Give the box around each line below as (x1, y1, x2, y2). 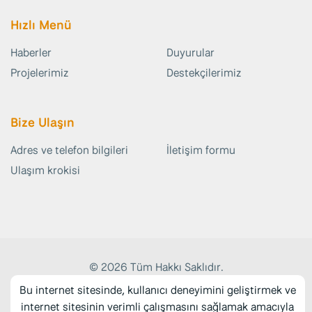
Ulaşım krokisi (10, 163, 80, 178)
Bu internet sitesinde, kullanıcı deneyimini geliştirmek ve (19, 283, 296, 297)
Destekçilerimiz (166, 65, 241, 80)
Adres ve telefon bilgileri (10, 143, 128, 157)
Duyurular (166, 45, 214, 60)
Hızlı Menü (10, 16, 72, 33)
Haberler (10, 45, 52, 60)
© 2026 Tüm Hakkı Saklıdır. (88, 260, 224, 274)
